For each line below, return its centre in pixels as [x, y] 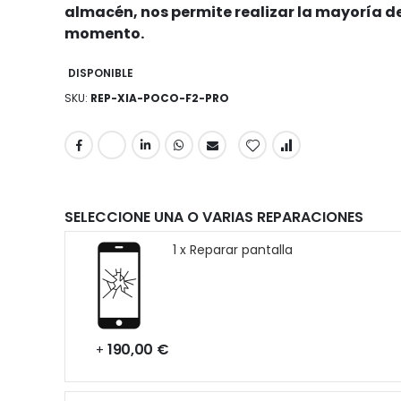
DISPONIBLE [101, 73]
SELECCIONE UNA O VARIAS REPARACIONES [214, 218]
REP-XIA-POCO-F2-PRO [160, 98]
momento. [104, 34]
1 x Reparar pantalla [233, 250]
